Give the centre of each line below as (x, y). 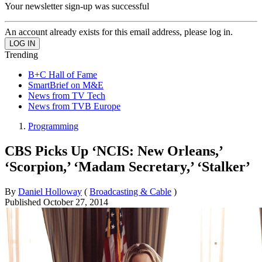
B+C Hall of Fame (63, 74)
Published (24, 202)
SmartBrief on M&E (66, 85)
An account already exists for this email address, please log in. (119, 32)
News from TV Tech (67, 95)
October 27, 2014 (76, 202)
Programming (53, 126)
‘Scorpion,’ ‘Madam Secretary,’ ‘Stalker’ (127, 166)
